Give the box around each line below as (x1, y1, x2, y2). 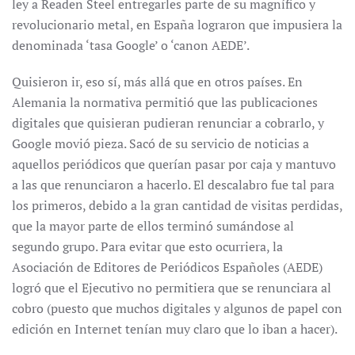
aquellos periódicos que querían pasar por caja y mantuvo (12, 155, 336, 173)
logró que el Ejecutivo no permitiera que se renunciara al (12, 279, 331, 296)
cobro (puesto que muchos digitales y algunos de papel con (12, 300, 342, 317)
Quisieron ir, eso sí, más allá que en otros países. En (12, 73, 303, 90)
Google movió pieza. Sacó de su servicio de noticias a (12, 135, 309, 152)
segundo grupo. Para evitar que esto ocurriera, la (12, 238, 283, 255)
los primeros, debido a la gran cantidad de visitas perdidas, (12, 197, 342, 214)
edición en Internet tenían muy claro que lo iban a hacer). (12, 320, 338, 338)
